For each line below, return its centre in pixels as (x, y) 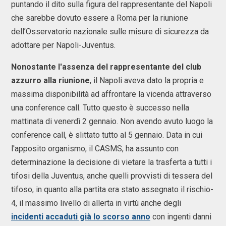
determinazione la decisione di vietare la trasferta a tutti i (111, 162)
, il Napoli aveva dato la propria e (147, 80)
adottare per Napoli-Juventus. (63, 45)
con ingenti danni (181, 217)
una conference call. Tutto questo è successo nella (100, 108)
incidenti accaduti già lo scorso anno (81, 217)
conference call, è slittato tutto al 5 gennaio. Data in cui (107, 135)
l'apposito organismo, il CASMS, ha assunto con (95, 149)
